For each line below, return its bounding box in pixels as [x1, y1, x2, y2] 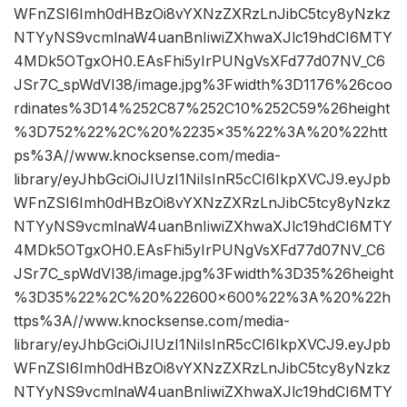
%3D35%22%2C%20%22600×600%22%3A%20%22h [14, 288, 391, 307]
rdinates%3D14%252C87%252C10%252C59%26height [14, 99, 390, 118]
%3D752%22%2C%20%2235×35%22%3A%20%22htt [14, 123, 387, 142]
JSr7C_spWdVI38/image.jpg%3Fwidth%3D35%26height [14, 264, 393, 283]
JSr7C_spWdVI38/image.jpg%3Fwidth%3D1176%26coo [14, 75, 392, 94]
